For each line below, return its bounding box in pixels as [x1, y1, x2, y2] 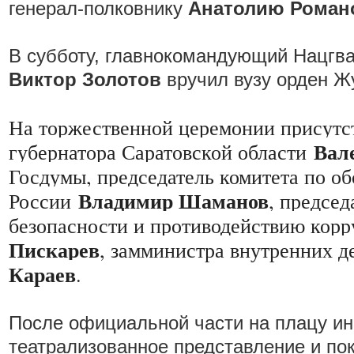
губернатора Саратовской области [9, 137, 314, 165]
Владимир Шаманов [78, 186, 269, 216]
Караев [9, 259, 76, 289]
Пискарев [9, 235, 100, 265]
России [9, 186, 71, 214]
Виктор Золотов [9, 69, 161, 90]
